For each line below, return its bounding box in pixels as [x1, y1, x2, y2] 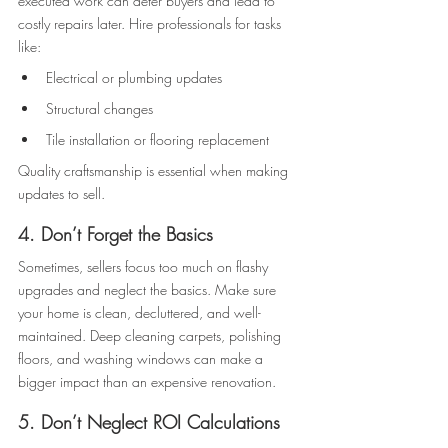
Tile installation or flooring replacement [46, 130, 273, 150]
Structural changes [46, 99, 157, 119]
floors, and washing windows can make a [18, 349, 267, 369]
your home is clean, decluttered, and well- [18, 303, 261, 323]
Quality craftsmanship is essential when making [18, 161, 292, 181]
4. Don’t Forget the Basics [18, 222, 213, 247]
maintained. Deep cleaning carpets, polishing [18, 326, 285, 346]
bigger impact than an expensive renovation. [18, 372, 280, 392]
